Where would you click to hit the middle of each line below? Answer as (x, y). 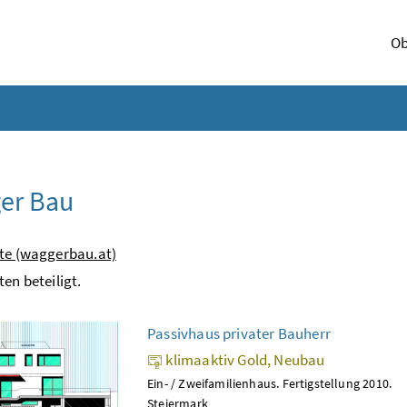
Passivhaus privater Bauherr (239, 333)
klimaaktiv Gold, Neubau (244, 359)
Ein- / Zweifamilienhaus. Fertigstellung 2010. (270, 383)
